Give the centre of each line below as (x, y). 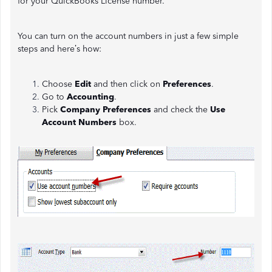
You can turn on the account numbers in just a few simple (128, 36)
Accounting (90, 97)
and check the (181, 110)
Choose (58, 84)
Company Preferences (106, 110)
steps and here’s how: (59, 49)
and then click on (127, 84)
